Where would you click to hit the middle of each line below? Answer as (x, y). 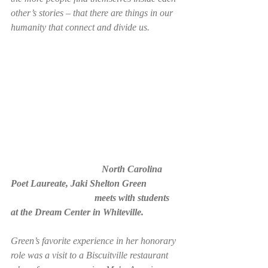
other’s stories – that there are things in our (93, 13)
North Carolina (56, 169)
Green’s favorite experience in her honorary (95, 241)
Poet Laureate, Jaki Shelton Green (80, 184)
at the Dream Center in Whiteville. (78, 212)
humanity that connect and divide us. (81, 27)
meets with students (53, 198)
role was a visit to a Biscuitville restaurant (91, 255)
